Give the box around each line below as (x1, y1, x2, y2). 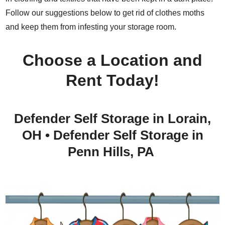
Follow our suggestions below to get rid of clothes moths (6, 8, 205, 17)
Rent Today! (66, 71, 159, 89)
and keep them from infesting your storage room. (6, 22, 177, 31)
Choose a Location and (23, 51, 202, 69)
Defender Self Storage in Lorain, (14, 110, 211, 126)
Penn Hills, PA (67, 144, 158, 159)
